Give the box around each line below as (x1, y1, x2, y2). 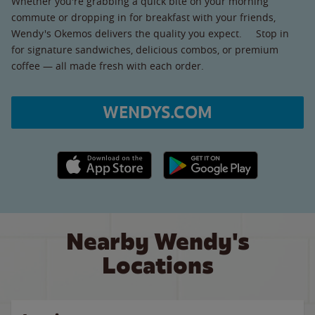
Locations (101, 250, 214, 281)
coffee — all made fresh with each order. (11, 58, 204, 72)
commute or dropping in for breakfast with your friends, (11, 10, 276, 24)
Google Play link (162, 151, 236, 165)
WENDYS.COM (103, 101, 212, 123)
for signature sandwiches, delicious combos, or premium (11, 42, 278, 56)
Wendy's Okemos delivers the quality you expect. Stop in (11, 26, 289, 40)
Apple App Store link (56, 151, 153, 165)
